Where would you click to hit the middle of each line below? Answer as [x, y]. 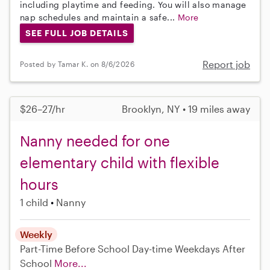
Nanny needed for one [95, 140]
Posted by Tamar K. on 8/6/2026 [77, 64]
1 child [34, 202]
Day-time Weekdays [176, 248]
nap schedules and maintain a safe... [99, 17]
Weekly [36, 234]
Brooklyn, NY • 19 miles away [186, 108]
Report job [226, 64]
